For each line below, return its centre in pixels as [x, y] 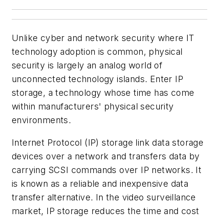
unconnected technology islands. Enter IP [98, 79]
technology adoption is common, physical [97, 52]
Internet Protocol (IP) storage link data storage [108, 142]
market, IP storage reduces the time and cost [106, 211]
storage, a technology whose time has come [103, 93]
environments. [42, 120]
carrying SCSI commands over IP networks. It [107, 170]
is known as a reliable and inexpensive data [100, 183]
